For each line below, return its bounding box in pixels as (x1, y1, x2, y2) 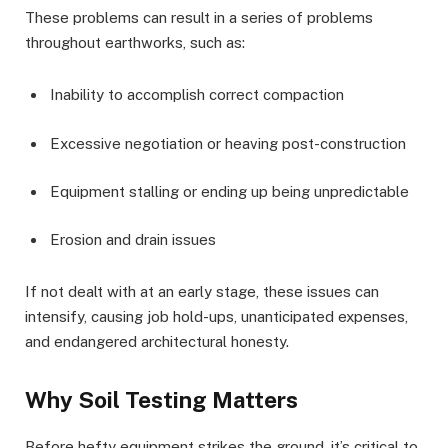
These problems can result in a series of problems (25, 9, 373, 27)
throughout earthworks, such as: (25, 34, 245, 52)
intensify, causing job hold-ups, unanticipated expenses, (25, 307, 408, 325)
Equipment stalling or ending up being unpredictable (50, 182, 409, 200)
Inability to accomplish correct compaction (50, 86, 344, 104)
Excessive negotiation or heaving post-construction (50, 134, 406, 152)
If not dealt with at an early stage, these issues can (25, 282, 379, 300)
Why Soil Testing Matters (25, 387, 298, 414)
